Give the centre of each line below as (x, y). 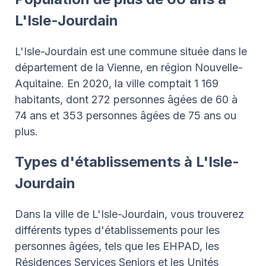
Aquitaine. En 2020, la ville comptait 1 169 (117, 83)
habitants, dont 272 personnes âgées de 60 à (126, 99)
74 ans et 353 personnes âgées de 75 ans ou (126, 115)
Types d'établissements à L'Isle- (127, 161)
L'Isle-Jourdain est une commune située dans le (131, 51)
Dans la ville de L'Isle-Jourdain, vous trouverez (129, 214)
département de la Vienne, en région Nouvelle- (129, 67)
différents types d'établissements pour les (117, 230)
